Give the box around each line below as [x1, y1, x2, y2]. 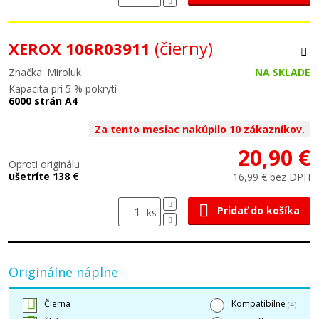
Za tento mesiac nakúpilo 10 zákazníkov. [95, 122, 305, 136]
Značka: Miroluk [9, 66, 81, 79]
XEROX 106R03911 [9, 38, 155, 59]
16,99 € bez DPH [233, 170, 310, 184]
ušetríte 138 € [9, 169, 79, 183]
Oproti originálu [9, 157, 80, 171]
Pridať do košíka [217, 204, 300, 217]
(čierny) [155, 36, 213, 60]
